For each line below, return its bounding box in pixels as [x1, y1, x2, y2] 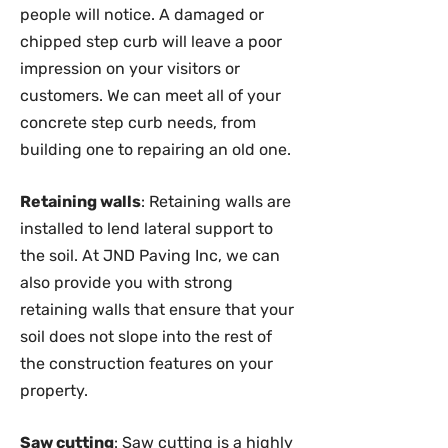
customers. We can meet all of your [20, 86, 281, 105]
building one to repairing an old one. [20, 140, 291, 159]
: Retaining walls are [141, 192, 291, 211]
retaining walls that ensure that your [20, 300, 294, 319]
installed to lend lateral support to [20, 219, 273, 238]
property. [20, 381, 88, 400]
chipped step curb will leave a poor [20, 32, 282, 51]
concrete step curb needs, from [20, 113, 256, 132]
